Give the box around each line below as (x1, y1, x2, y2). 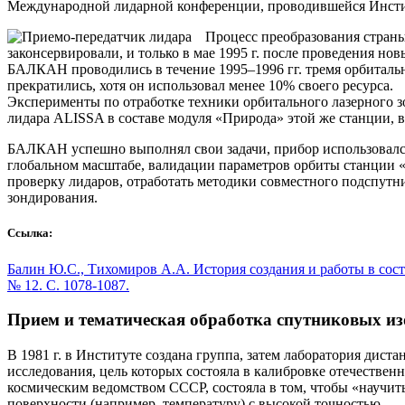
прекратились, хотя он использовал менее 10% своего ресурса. (7, 78, 393, 94)
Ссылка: (7, 226, 52, 240)
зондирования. (7, 190, 98, 206)
